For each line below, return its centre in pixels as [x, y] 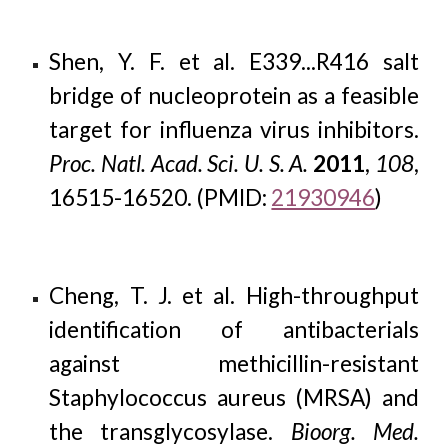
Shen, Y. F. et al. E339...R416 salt [234, 61]
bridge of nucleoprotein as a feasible [234, 95]
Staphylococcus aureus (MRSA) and [234, 397]
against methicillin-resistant [234, 363]
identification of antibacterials [234, 329]
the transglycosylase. [170, 431]
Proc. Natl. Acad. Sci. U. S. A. [179, 163]
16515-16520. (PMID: [160, 197]
